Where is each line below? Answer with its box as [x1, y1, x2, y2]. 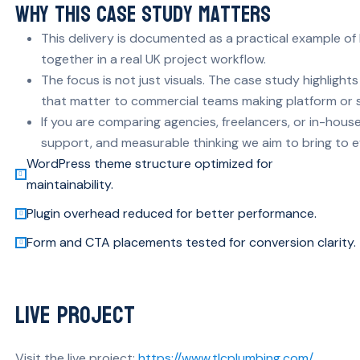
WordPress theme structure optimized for [26, 154, 273, 172]
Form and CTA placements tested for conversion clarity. [27, 233, 356, 251]
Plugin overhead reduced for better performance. [27, 204, 317, 222]
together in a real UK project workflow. [41, 50, 266, 67]
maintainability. [26, 175, 113, 193]
